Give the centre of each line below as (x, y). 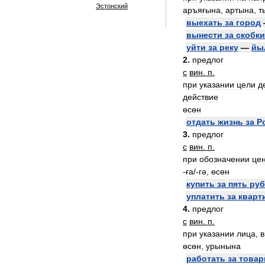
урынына (223, 246)
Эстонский (112, 6)
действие (201, 97)
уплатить (206, 196)
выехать (204, 22)
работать (206, 258)
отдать (201, 122)
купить (201, 184)
